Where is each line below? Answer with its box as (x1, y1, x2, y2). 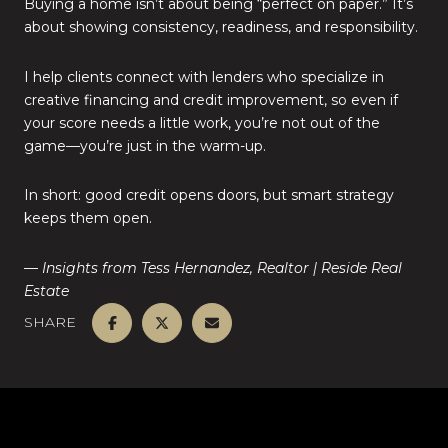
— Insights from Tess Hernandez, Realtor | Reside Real (24, 258, 402, 277)
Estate (24, 281, 69, 300)
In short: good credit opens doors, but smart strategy (24, 186, 394, 205)
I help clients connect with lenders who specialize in (24, 67, 384, 86)
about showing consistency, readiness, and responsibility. (24, 18, 418, 37)
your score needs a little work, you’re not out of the (24, 113, 380, 132)
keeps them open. (24, 209, 152, 228)
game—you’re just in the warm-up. (24, 136, 266, 155)
